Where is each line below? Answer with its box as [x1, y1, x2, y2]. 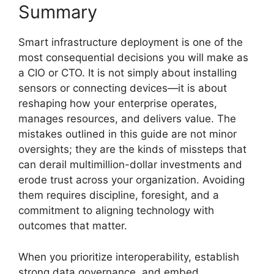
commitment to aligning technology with [18, 204, 214, 217]
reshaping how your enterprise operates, [18, 97, 217, 109]
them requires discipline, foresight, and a [18, 189, 219, 201]
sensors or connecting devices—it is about [18, 82, 227, 94]
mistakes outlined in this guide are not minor [18, 128, 237, 140]
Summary [18, 1, 97, 23]
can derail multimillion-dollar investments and [18, 158, 242, 171]
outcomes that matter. [18, 220, 127, 232]
